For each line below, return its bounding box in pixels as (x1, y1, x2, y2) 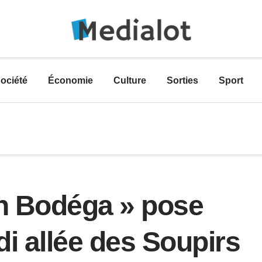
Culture (113, 75, 146, 85)
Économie (48, 75, 93, 85)
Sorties (167, 75, 198, 85)
